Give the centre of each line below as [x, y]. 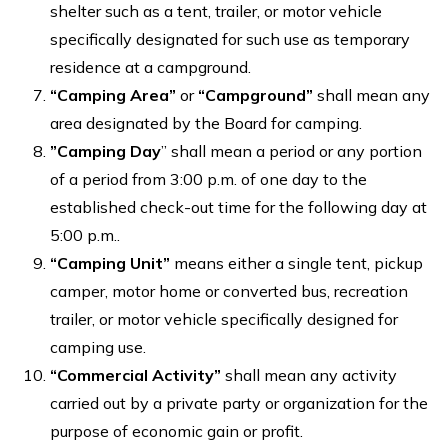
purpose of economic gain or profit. [176, 430]
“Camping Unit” [112, 262]
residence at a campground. [150, 66]
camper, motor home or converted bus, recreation [229, 290]
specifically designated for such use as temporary [230, 38]
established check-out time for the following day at [238, 206]
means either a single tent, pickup [298, 262]
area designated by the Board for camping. [206, 122]
